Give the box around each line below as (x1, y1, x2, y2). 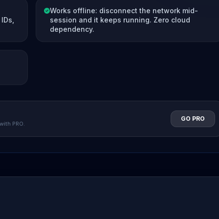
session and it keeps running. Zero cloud (50, 15, 190, 24)
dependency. (50, 24, 94, 33)
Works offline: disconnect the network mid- (50, 6, 198, 15)
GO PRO (181, 114, 205, 122)
